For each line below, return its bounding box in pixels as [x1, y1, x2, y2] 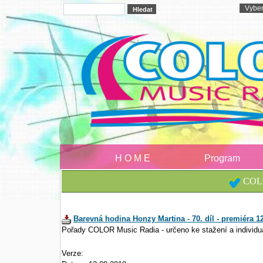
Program [204, 153, 240, 163]
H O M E [115, 153, 150, 163]
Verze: [62, 249, 83, 258]
